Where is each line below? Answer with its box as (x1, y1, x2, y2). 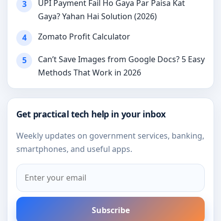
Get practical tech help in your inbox (16, 108, 166, 120)
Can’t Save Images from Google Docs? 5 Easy (38, 53, 205, 65)
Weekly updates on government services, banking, (16, 130, 204, 141)
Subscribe (91, 204, 130, 216)
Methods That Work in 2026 (38, 67, 141, 78)
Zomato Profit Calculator (38, 31, 130, 42)
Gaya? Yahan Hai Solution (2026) (38, 10, 157, 22)
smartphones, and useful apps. (16, 143, 132, 154)
